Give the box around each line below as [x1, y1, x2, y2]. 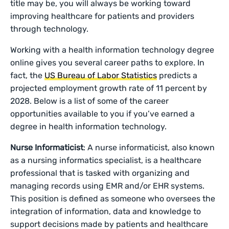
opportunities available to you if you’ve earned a [10, 109, 195, 119]
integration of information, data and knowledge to [10, 207, 201, 216]
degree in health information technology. [10, 122, 167, 131]
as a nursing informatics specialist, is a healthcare [10, 155, 202, 165]
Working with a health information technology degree [10, 45, 215, 55]
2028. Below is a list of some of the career [10, 96, 169, 106]
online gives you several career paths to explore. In [10, 58, 205, 67]
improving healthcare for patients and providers [10, 11, 195, 21]
